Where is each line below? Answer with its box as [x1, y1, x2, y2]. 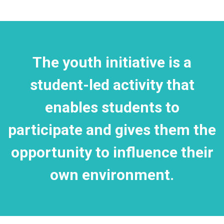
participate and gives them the [8, 120, 216, 138]
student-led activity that [29, 75, 194, 93]
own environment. [50, 165, 174, 183]
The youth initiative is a [32, 53, 191, 71]
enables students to [44, 98, 179, 116]
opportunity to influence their [10, 143, 213, 161]
